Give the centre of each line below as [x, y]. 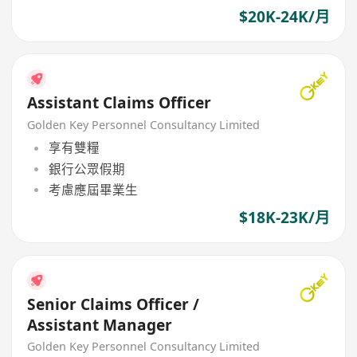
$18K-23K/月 [284, 218]
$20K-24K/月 [284, 16]
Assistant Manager [100, 325]
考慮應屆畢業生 [93, 189]
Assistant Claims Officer [120, 103]
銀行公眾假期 [86, 169]
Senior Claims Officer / [114, 304]
